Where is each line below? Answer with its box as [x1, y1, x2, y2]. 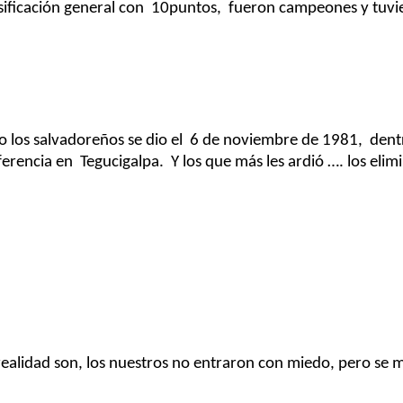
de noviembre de [199, 131, 322, 149]
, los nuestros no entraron [78, 354, 258, 372]
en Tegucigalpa [56, 153, 159, 171]
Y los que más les [167, 153, 288, 171]
